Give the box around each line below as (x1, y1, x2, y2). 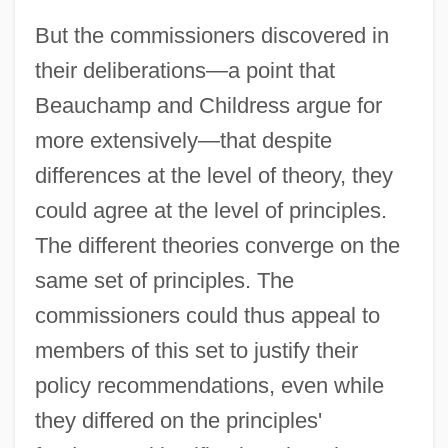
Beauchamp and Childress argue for (34, 92, 382, 118)
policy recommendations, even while (34, 372, 384, 398)
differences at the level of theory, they (34, 162, 393, 188)
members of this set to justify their (34, 337, 358, 363)
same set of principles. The (34, 267, 294, 293)
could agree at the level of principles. (34, 197, 387, 223)
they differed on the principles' (34, 407, 322, 433)
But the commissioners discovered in (34, 22, 389, 48)
